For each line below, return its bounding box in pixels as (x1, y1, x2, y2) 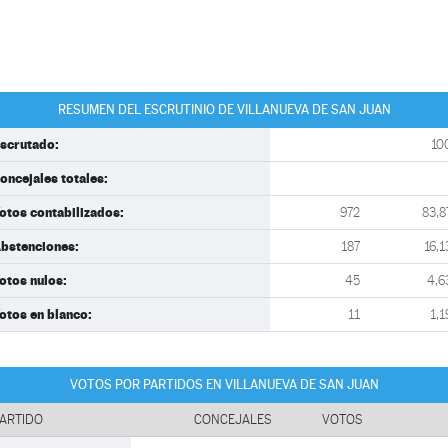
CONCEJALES (194, 412, 272, 427)
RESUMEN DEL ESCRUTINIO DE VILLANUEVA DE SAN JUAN (57, 102, 391, 117)
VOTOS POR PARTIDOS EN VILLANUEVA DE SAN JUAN (69, 377, 379, 392)
